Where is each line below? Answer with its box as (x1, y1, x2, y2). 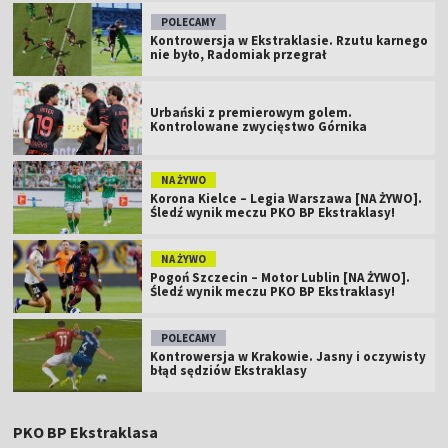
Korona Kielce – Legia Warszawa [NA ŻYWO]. (150, 190, 423, 208)
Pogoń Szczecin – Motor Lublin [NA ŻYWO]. (150, 269, 411, 287)
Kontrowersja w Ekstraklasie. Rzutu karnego (150, 32, 429, 50)
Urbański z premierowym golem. (150, 104, 353, 122)
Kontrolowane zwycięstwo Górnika (150, 118, 368, 136)
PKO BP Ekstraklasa (13, 422, 159, 443)
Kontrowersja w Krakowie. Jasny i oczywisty (150, 348, 427, 366)
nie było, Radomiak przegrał (150, 46, 327, 64)
